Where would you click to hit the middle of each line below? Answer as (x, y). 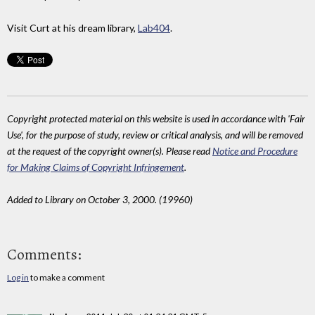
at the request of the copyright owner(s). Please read (110, 150)
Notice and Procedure (255, 150)
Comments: (44, 254)
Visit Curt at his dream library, (72, 28)
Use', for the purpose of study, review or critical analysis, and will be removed (155, 134)
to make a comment (67, 277)
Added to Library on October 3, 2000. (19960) (100, 199)
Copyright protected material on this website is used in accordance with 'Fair (156, 118)
